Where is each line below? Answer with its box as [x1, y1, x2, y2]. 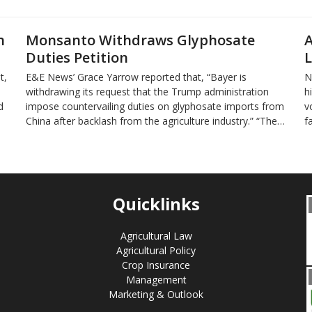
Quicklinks [112, 192, 200, 215]
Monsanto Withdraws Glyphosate [25, 30, 255, 49]
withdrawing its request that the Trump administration [25, 84, 269, 98]
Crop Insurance [122, 258, 190, 272]
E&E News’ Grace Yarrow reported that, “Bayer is [25, 70, 247, 84]
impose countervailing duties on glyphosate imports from [25, 99, 284, 113]
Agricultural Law [120, 228, 192, 242]
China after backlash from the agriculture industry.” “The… [25, 114, 285, 127]
